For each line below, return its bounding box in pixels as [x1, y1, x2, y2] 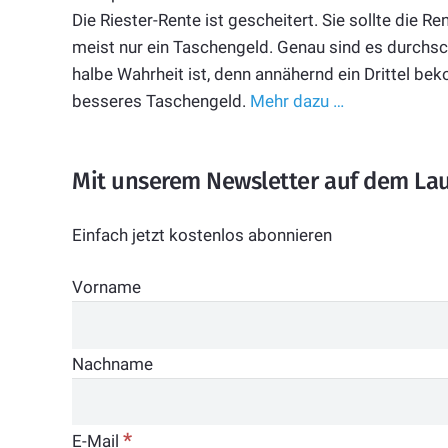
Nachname [72, 353, 153, 374]
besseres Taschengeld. [72, 91, 250, 112]
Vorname [72, 277, 141, 298]
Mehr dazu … [250, 91, 344, 112]
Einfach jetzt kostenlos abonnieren [72, 224, 332, 245]
